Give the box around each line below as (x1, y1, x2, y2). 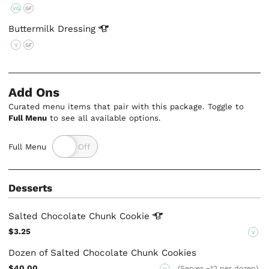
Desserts (8, 182, 53, 195)
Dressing (58, 23, 99, 35)
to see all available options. (47, 113, 162, 123)
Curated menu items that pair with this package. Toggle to (8, 102, 244, 112)
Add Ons (8, 85, 60, 100)
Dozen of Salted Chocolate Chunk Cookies (8, 247, 197, 259)
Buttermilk (8, 23, 58, 35)
